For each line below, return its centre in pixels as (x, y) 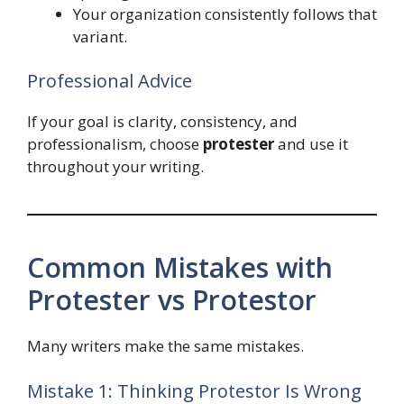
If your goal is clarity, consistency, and (162, 122)
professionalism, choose (115, 144)
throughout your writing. (115, 167)
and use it (311, 144)
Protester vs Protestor (172, 300)
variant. (100, 36)
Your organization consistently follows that (225, 14)
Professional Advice (110, 81)
